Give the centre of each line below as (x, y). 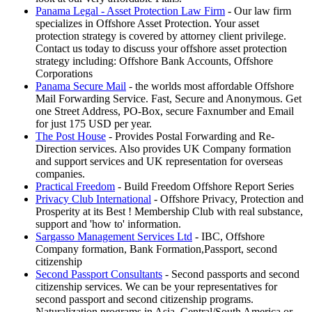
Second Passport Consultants (99, 274)
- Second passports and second (231, 274)
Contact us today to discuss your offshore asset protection (161, 49)
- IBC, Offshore (228, 237)
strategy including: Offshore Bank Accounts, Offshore (154, 61)
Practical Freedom (75, 187)
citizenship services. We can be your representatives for (156, 287)
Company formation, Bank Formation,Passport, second (156, 249)
